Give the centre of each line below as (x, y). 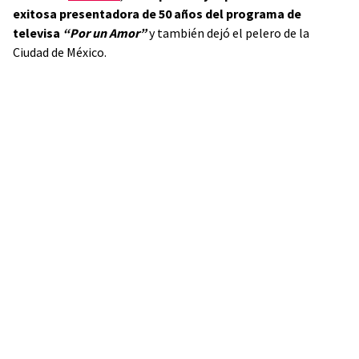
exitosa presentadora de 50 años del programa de (157, 14)
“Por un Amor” (105, 33)
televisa (36, 33)
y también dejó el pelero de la (228, 33)
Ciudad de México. (60, 52)
